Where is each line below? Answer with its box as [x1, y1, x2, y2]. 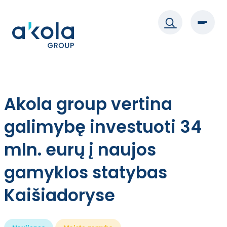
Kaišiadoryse [4, 183, 115, 207]
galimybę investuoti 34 [4, 115, 202, 139]
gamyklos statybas [4, 161, 167, 184]
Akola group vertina [4, 92, 172, 116]
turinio [4, 28, 26, 37]
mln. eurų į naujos [4, 138, 156, 162]
